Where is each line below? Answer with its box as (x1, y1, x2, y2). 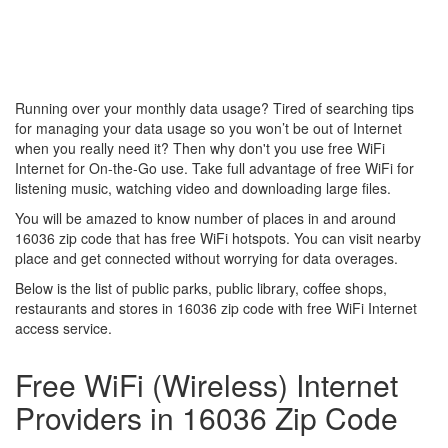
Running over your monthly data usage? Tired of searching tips (15, 98, 414, 118)
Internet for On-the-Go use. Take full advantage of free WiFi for (15, 158, 414, 178)
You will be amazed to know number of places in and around (15, 208, 396, 228)
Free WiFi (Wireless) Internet (15, 363, 398, 406)
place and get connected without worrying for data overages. (15, 248, 398, 268)
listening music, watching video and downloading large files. (15, 178, 391, 198)
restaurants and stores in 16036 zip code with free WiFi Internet (15, 298, 417, 318)
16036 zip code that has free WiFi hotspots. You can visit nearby (15, 228, 421, 248)
